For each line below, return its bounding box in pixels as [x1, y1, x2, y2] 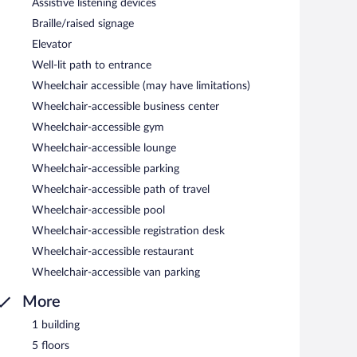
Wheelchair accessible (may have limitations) [32, 80, 250, 92]
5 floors [32, 339, 69, 351]
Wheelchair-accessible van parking [32, 266, 200, 278]
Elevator [32, 38, 72, 50]
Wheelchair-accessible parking [32, 163, 179, 175]
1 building [32, 319, 80, 331]
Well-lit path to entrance [32, 59, 151, 71]
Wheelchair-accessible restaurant [32, 245, 194, 257]
